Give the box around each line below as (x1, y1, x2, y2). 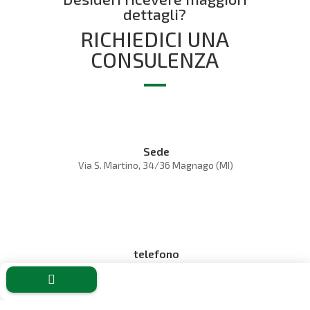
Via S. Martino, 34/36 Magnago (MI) (77, 158, 233, 171)
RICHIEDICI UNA (80, 26, 230, 51)
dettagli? (123, 4, 187, 23)
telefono (134, 246, 180, 260)
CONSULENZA (91, 46, 219, 72)
